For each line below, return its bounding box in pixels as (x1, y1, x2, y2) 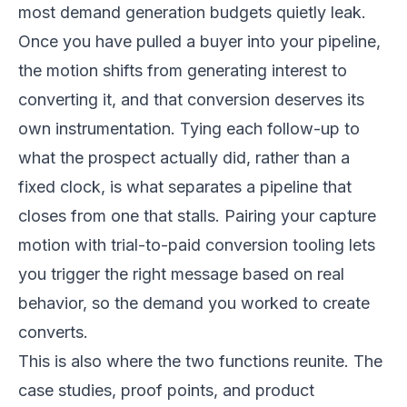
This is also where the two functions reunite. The (18, 351, 382, 371)
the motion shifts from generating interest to (18, 60, 347, 80)
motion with (18, 234, 111, 254)
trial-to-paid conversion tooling (111, 234, 344, 254)
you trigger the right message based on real (18, 263, 344, 283)
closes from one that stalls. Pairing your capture (18, 205, 376, 225)
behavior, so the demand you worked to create (18, 293, 370, 313)
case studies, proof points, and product (18, 380, 314, 400)
